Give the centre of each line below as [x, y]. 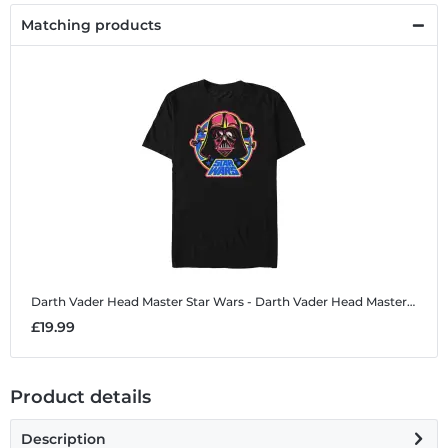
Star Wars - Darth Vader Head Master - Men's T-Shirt [296, 302]
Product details [80, 397]
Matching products [91, 25]
